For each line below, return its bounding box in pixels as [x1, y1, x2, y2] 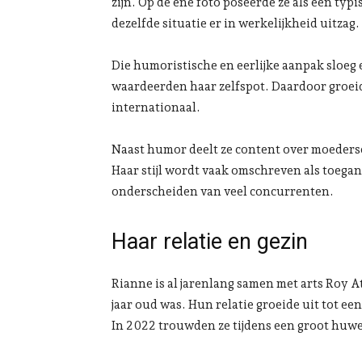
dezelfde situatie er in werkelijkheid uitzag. [112, 16, 360, 32]
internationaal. [112, 100, 200, 116]
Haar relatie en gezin [112, 229, 308, 255]
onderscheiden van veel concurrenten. [112, 184, 334, 200]
